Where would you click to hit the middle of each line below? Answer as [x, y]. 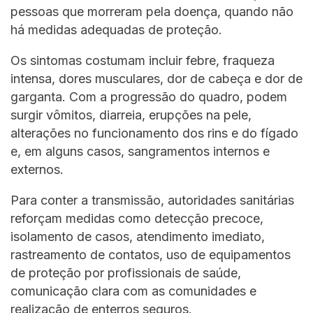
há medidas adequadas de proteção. [116, 29]
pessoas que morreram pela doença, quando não [152, 11]
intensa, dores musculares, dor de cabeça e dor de [156, 78]
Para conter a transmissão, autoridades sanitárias [152, 200]
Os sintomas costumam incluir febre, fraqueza [143, 60]
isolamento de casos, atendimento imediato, [138, 236]
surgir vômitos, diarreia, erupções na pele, [131, 115]
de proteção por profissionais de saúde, [126, 272]
